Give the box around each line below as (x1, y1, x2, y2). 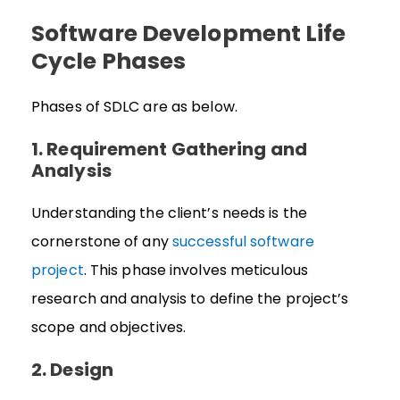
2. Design (31, 357, 113, 383)
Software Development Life (31, 17, 346, 49)
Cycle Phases (31, 45, 187, 77)
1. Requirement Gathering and (31, 136, 307, 162)
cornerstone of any (31, 230, 172, 252)
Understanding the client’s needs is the (31, 202, 307, 223)
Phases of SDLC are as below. (31, 96, 237, 117)
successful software (171, 230, 314, 252)
